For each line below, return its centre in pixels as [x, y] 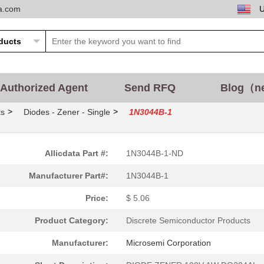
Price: [97, 198]
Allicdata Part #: [77, 153]
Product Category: [72, 220]
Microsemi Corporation [169, 243]
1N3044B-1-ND [155, 153]
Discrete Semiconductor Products [188, 220]
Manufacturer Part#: [69, 176]
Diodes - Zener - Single [67, 112]
